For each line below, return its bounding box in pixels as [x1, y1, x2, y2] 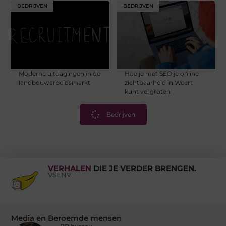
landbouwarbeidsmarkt [19, 78, 91, 86]
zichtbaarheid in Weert [124, 78, 193, 86]
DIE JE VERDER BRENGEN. [93, 163, 196, 174]
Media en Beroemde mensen [11, 213, 122, 223]
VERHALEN [47, 163, 93, 174]
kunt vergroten [124, 87, 171, 95]
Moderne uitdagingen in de [19, 69, 101, 77]
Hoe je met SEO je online [124, 69, 199, 77]
